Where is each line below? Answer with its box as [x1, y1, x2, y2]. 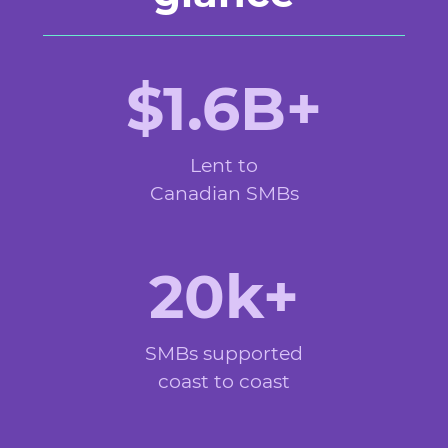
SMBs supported [145, 342, 303, 365]
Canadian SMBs [149, 182, 299, 205]
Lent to [190, 154, 258, 177]
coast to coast [158, 370, 290, 393]
